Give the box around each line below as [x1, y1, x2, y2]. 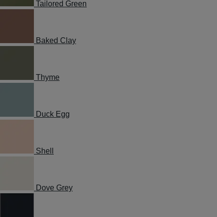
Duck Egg [36, 110, 70, 118]
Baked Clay [36, 36, 76, 45]
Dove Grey [36, 184, 73, 192]
